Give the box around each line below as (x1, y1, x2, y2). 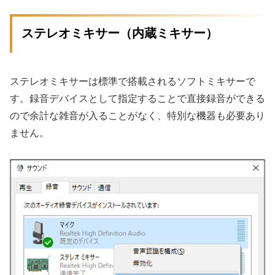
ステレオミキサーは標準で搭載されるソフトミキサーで (10, 76, 255, 87)
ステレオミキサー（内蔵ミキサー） (21, 26, 218, 41)
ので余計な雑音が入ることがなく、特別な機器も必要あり (10, 110, 265, 121)
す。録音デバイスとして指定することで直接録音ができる (10, 93, 265, 104)
